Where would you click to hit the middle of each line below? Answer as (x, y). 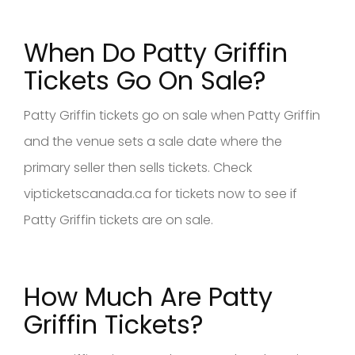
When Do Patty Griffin (156, 52)
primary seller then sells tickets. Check (138, 167)
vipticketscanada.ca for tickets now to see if (160, 193)
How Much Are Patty (148, 296)
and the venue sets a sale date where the (153, 141)
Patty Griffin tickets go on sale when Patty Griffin (172, 115)
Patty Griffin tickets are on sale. (118, 219)
